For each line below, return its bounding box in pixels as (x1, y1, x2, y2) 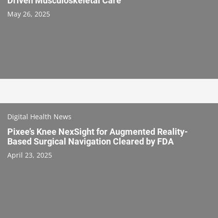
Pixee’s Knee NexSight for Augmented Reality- (7, 126, 188, 137)
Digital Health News (7, 111, 72, 121)
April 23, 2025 (7, 150, 52, 160)
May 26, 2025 (7, 9, 50, 18)
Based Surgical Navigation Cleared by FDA (7, 136, 174, 146)
